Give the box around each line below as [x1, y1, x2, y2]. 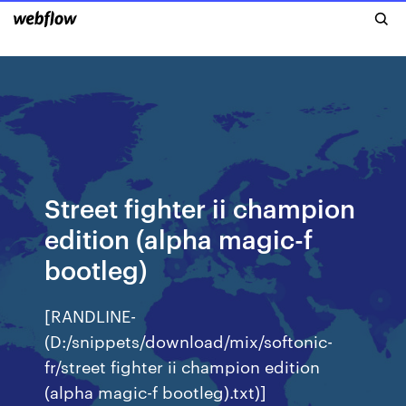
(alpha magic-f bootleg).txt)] [44, 380, 267, 402]
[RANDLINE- [44, 304, 137, 326]
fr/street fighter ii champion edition [44, 354, 321, 377]
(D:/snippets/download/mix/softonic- [44, 329, 333, 352]
